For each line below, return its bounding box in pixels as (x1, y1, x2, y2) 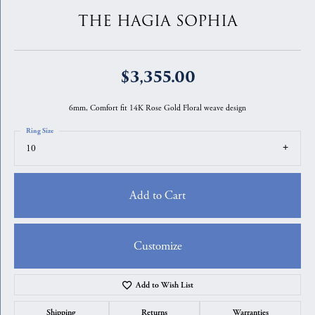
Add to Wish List (136, 280, 194, 290)
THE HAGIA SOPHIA (77, 11, 238, 32)
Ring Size (26, 127, 53, 135)
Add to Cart (129, 187, 186, 203)
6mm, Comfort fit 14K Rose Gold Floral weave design (69, 103, 246, 113)
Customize (133, 238, 182, 254)
